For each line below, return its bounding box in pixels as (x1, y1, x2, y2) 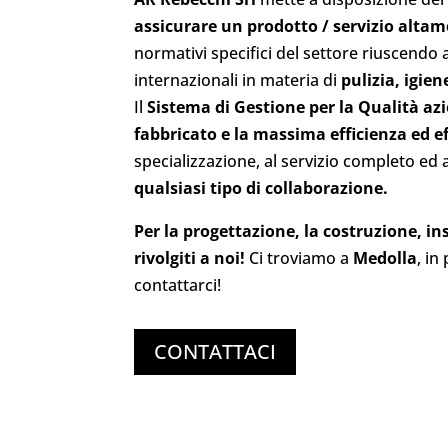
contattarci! (134, 274, 222, 296)
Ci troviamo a (245, 247, 354, 269)
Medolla (353, 247, 418, 269)
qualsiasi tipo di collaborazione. (134, 177, 389, 199)
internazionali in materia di (134, 69, 342, 91)
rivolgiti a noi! (134, 247, 246, 269)
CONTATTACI (154, 337, 277, 365)
